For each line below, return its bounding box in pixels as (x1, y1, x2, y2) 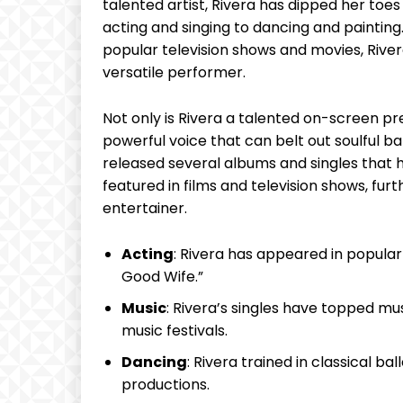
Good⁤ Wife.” (121, 266, 203, 288)
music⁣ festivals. (121, 320, 228, 342)
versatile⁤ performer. (103, 62, 246, 84)
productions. (121, 374, 210, 396)
